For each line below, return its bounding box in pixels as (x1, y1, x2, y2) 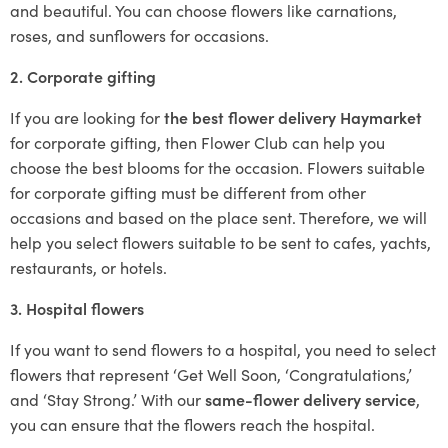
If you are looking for (10, 105, 164, 128)
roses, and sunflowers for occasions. (10, 23, 269, 46)
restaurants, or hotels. (10, 255, 167, 278)
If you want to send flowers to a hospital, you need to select (10, 337, 436, 360)
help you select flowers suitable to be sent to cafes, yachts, (10, 230, 431, 253)
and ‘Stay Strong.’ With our (10, 387, 205, 410)
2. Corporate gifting (10, 64, 156, 87)
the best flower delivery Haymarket (164, 105, 422, 128)
